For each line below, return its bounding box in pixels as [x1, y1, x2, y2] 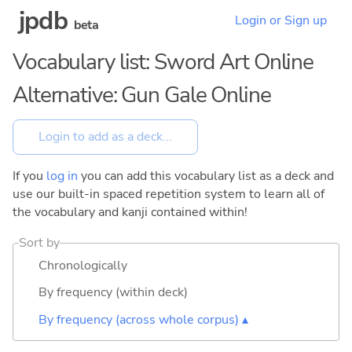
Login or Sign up [235, 12, 327, 30]
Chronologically [38, 256, 127, 274]
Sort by [19, 233, 60, 251]
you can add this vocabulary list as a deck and [78, 167, 334, 185]
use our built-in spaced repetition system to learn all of [13, 185, 324, 203]
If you [13, 167, 46, 185]
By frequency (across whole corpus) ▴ [38, 310, 248, 328]
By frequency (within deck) [38, 284, 188, 302]
